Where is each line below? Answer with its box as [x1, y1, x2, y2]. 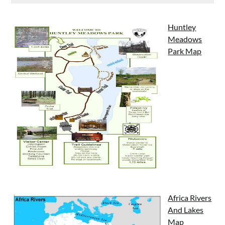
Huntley [168, 22, 196, 32]
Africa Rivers [168, 193, 212, 203]
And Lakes [168, 205, 204, 215]
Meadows [168, 34, 202, 44]
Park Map [168, 46, 202, 56]
